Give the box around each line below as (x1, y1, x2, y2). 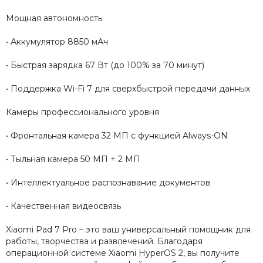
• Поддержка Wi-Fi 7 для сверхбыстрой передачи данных (6, 83, 250, 95)
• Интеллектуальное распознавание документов (6, 177, 210, 188)
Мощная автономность (6, 13, 102, 24)
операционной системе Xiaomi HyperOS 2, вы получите (6, 248, 240, 259)
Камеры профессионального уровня (6, 107, 159, 118)
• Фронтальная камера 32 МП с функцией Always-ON (6, 130, 228, 141)
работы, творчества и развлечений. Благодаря (6, 236, 203, 247)
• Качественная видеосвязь (6, 201, 121, 212)
